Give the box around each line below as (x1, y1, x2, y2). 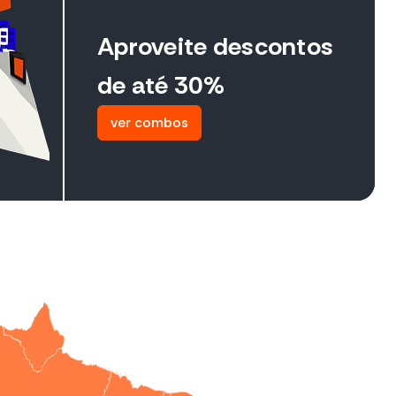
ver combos (110, 113, 188, 133)
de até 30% (97, 69, 225, 103)
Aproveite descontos (97, 30, 334, 64)
